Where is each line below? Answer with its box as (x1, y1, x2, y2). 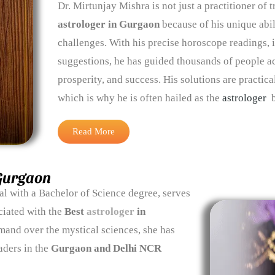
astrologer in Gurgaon (57, 18, 160, 31)
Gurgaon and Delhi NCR (51, 242, 161, 254)
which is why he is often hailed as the (57, 92, 222, 104)
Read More (72, 126, 115, 137)
